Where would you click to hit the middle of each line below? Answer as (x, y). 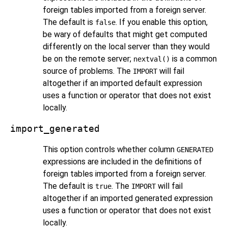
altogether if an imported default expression (122, 83)
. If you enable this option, (162, 22)
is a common (193, 59)
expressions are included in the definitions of (122, 162)
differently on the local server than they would (126, 47)
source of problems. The (88, 71)
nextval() (152, 59)
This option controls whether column (110, 150)
